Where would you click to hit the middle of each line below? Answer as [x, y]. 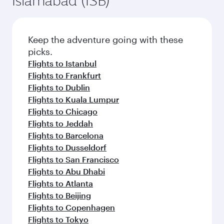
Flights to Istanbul [62, 63]
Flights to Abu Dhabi [66, 171]
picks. [40, 51]
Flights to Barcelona [66, 135]
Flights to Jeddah [60, 123]
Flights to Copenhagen [71, 207]
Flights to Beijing [59, 195]
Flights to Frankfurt [64, 75]
